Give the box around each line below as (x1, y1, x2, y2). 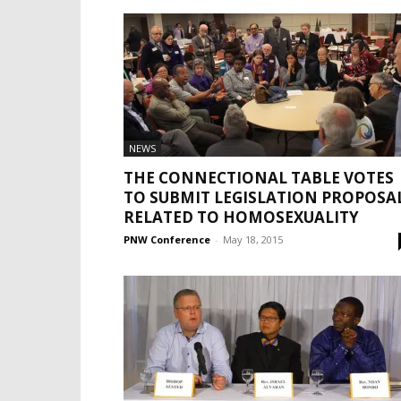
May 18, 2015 (223, 233, 283, 246)
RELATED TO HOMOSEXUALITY (124, 207, 359, 227)
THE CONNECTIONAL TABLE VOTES (124, 167, 394, 188)
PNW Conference (124, 233, 210, 246)
